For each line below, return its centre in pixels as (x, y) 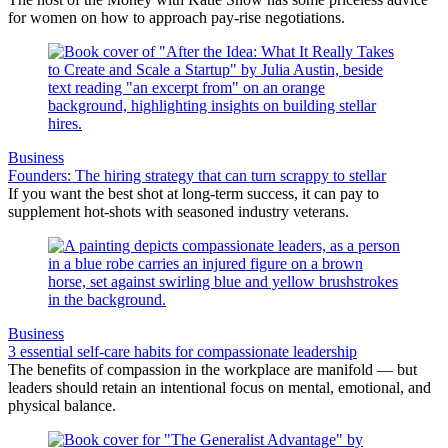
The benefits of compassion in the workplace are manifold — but (212, 369)
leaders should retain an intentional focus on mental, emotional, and (219, 387)
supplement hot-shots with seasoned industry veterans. (178, 211)
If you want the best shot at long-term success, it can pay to (193, 193)
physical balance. (62, 405)
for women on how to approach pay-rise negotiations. (176, 17)
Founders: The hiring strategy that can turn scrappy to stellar (197, 175)
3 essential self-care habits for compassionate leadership (182, 351)
